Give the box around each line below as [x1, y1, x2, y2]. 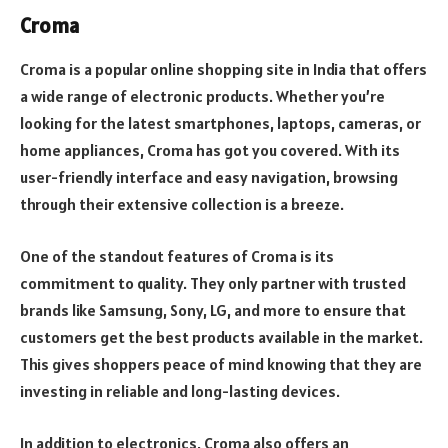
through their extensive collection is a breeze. [20, 194, 344, 215]
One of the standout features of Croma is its [20, 245, 334, 266]
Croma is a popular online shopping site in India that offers [20, 59, 427, 80]
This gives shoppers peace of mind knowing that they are [20, 353, 422, 374]
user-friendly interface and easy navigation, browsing [20, 167, 398, 188]
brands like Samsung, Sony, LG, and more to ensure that [20, 299, 406, 320]
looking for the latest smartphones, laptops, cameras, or [20, 113, 421, 134]
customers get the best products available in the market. [20, 326, 423, 347]
